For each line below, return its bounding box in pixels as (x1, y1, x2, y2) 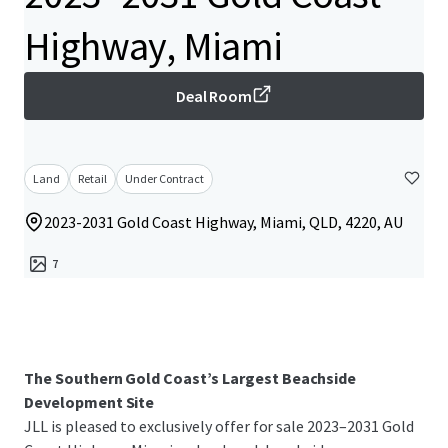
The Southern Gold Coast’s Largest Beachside (24, 368, 357, 388)
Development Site (24, 392, 155, 412)
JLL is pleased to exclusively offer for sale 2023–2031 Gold (24, 416, 414, 436)
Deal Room (175, 86, 253, 106)
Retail (78, 171, 107, 186)
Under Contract (125, 171, 204, 186)
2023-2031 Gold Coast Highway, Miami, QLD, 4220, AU (44, 212, 403, 232)
